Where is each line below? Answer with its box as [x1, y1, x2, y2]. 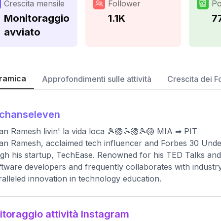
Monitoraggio [4, 12, 70, 24]
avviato [4, 26, 40, 38]
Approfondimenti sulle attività [42, 74, 151, 84]
